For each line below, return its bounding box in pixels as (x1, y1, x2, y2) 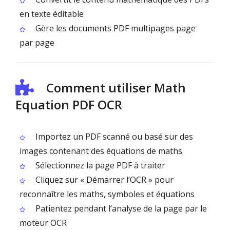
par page (20, 37, 54, 48)
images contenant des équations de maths (20, 145, 182, 157)
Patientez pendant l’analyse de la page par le (33, 203, 207, 214)
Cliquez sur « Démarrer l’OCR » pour (33, 174, 174, 185)
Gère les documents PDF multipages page (33, 23, 196, 34)
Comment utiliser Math (46, 79, 186, 96)
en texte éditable (20, 8, 84, 20)
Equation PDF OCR (15, 96, 122, 113)
